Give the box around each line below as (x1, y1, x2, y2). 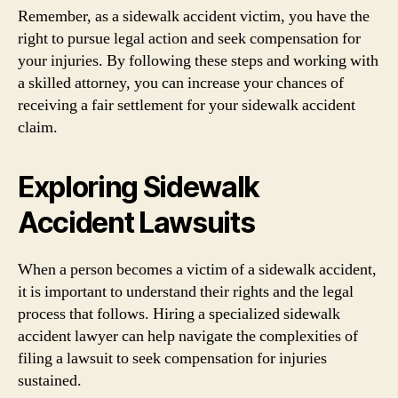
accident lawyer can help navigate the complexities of (18, 325, 358, 346)
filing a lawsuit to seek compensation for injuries (18, 347, 327, 369)
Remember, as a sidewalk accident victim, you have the (18, 5, 370, 27)
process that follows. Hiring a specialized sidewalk (18, 303, 340, 324)
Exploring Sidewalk (18, 169, 260, 204)
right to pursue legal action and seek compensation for (18, 28, 361, 49)
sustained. (18, 370, 82, 391)
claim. (18, 116, 58, 138)
